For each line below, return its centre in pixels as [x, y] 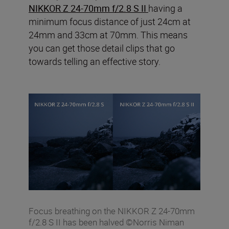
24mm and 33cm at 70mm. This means [108, 35]
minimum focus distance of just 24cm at [110, 22]
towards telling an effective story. [95, 62]
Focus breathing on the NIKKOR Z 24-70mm [112, 211]
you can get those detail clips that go [102, 48]
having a [165, 8]
